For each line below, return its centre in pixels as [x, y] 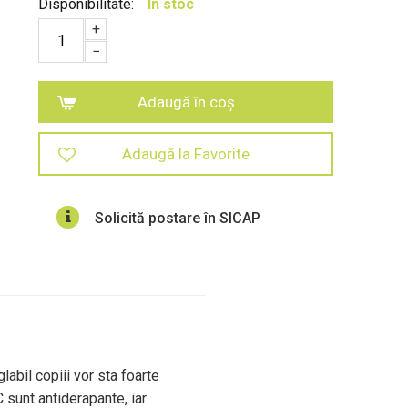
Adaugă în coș [186, 102]
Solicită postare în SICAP [178, 218]
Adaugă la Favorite [186, 154]
